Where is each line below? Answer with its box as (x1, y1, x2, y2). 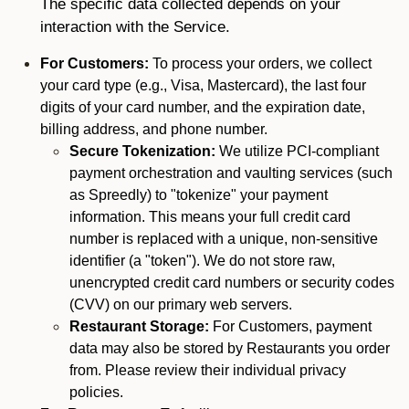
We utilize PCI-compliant (219, 143, 379, 159)
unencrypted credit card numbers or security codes (69, 275, 394, 290)
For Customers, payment (209, 319, 372, 334)
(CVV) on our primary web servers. (69, 297, 292, 312)
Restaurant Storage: (69, 319, 209, 334)
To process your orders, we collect (152, 56, 372, 71)
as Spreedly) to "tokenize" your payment (69, 187, 328, 203)
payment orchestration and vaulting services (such (69, 165, 393, 181)
